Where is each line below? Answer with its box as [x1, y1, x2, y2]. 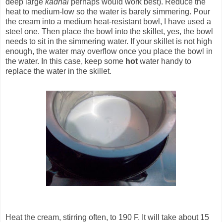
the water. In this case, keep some [5, 56, 125, 65]
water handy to [138, 56, 191, 65]
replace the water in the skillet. [5, 66, 111, 75]
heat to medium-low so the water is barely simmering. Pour [5, 7, 210, 16]
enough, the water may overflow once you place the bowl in [5, 47, 213, 55]
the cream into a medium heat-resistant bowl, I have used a [5, 17, 211, 26]
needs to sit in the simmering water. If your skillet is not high [5, 37, 212, 46]
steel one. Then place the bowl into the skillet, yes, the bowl [5, 27, 213, 36]
